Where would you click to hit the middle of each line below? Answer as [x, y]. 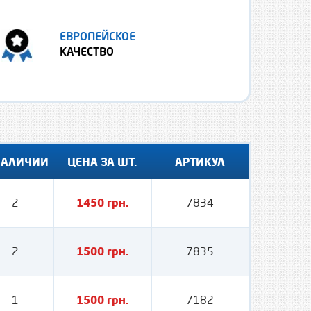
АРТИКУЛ [200, 161]
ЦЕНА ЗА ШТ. [102, 161]
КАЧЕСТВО [87, 53]
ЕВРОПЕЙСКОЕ [98, 37]
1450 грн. [103, 203]
